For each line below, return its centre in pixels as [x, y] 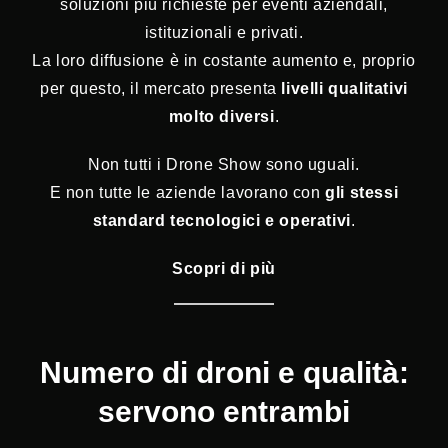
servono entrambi [224, 411]
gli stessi [362, 193]
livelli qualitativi [344, 89]
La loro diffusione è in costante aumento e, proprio [224, 61]
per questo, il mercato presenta [161, 89]
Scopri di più [224, 269]
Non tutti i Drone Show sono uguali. [224, 165]
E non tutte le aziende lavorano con [187, 193]
